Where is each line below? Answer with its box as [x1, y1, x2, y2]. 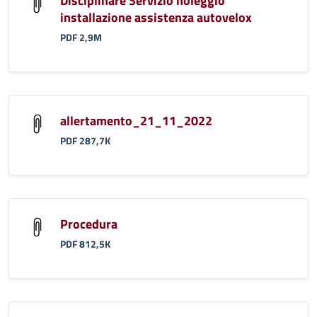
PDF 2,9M [60, 30, 102, 45]
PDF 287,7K [60, 133, 110, 148]
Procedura [60, 214, 117, 234]
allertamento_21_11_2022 [60, 110, 212, 130]
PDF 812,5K [60, 236, 110, 251]
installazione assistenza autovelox [60, 7, 252, 27]
